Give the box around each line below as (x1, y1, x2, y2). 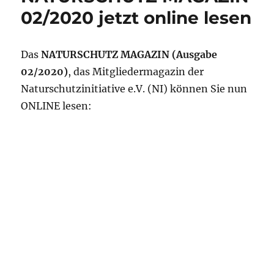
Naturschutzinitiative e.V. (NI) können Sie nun (21, 82, 248, 95)
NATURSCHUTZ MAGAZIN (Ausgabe (41, 48, 218, 61)
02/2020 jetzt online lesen (21, 7, 252, 28)
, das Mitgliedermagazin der (68, 65, 204, 78)
